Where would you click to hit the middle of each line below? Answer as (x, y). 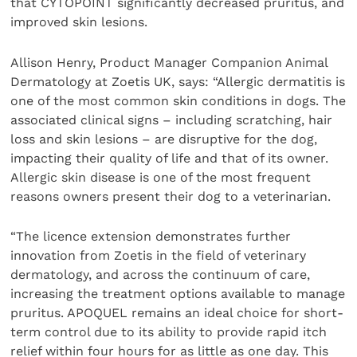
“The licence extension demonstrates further (151, 237)
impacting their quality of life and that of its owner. (170, 158)
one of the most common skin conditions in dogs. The (178, 100)
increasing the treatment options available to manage (178, 294)
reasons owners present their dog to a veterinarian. (171, 196)
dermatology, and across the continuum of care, (161, 275)
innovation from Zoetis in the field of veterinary (159, 256)
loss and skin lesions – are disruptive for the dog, (164, 139)
